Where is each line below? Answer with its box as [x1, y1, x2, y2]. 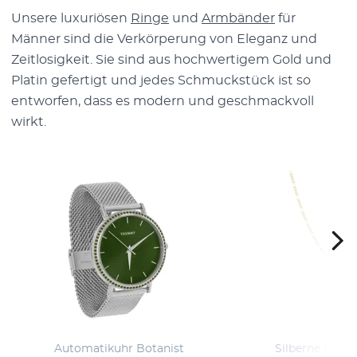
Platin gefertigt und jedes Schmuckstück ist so [11, 73, 311, 87]
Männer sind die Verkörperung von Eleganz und [11, 32, 317, 45]
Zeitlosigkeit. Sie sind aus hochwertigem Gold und [11, 53, 331, 66]
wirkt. [11, 115, 46, 128]
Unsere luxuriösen [11, 11, 131, 25]
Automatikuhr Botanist [53, 343, 184, 355]
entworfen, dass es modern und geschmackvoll [11, 94, 314, 108]
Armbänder [202, 11, 275, 25]
